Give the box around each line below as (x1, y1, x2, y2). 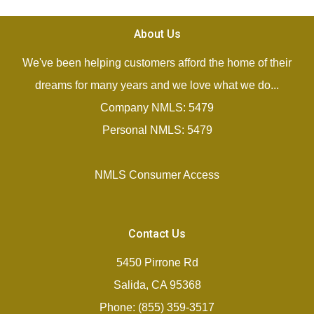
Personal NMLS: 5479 (102, 124, 212, 136)
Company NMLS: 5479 (100, 102, 214, 114)
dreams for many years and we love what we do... (35, 79, 279, 91)
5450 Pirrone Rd (116, 257, 198, 268)
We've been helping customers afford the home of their (22, 57, 292, 69)
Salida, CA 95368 (113, 279, 201, 291)
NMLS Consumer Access (95, 169, 219, 181)
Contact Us (128, 227, 186, 240)
